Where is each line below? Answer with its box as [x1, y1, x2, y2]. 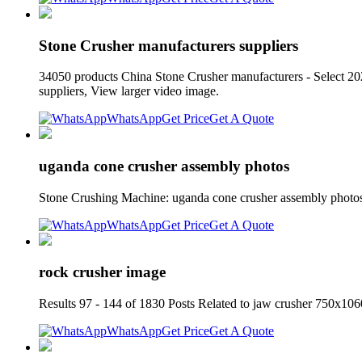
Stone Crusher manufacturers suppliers [39, 36, 298, 54]
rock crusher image [39, 263, 166, 281]
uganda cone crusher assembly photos [39, 158, 289, 175]
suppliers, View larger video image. [39, 84, 219, 99]
